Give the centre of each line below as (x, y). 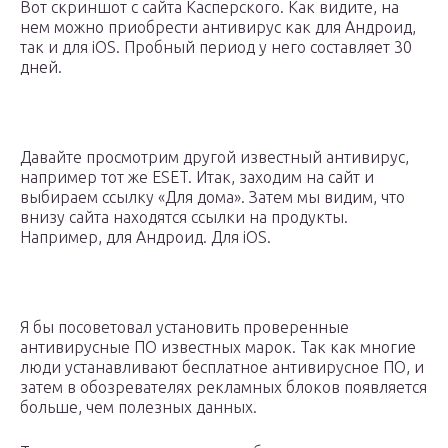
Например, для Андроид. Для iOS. (145, 237)
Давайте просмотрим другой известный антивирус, (214, 157)
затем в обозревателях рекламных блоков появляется (223, 387)
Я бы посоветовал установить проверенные (184, 327)
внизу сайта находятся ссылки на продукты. (184, 217)
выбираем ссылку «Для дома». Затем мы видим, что (212, 197)
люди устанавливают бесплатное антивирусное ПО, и (222, 367)
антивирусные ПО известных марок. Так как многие (218, 347)
